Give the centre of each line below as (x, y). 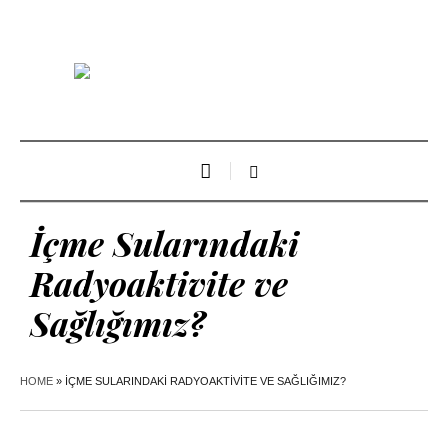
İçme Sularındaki (164, 243)
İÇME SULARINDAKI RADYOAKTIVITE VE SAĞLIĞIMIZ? (205, 381)
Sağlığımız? (118, 323)
